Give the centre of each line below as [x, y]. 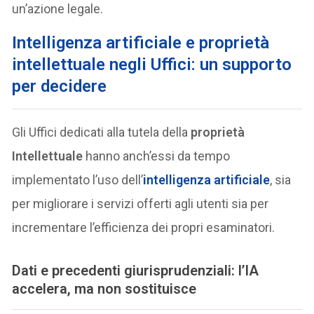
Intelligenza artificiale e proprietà [141, 43]
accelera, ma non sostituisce [104, 289]
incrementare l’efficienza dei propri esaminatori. [144, 228]
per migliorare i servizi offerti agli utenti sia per [141, 204]
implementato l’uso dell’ [78, 180]
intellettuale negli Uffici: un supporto [152, 65]
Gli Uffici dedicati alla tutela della [102, 132]
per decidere [60, 87]
